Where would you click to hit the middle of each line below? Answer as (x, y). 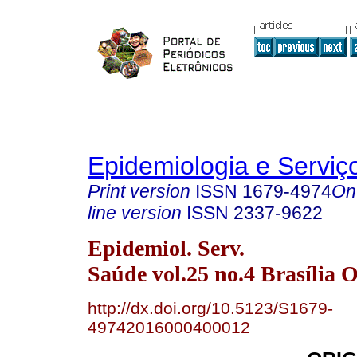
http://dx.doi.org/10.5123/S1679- (210, 308)
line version (135, 213)
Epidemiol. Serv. (166, 248)
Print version (139, 191)
